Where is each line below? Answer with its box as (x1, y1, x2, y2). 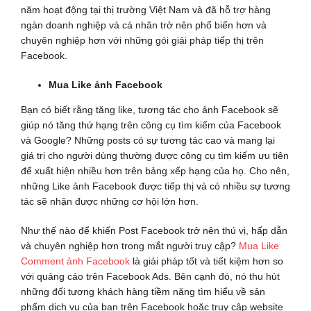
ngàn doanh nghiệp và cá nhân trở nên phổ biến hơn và (20, 19, 267, 31)
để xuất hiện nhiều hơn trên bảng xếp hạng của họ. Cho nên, (20, 165, 289, 177)
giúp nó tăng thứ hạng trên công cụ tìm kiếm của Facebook (20, 119, 281, 131)
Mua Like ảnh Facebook (48, 79, 162, 91)
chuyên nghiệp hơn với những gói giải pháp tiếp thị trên (20, 35, 264, 47)
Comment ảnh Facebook (20, 255, 130, 267)
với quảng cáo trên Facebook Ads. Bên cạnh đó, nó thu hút (20, 271, 280, 283)
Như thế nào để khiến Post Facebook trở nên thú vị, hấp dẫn (20, 225, 287, 237)
